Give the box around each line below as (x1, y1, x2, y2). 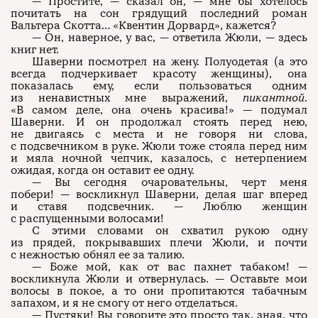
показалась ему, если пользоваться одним (11, 79, 307, 93)
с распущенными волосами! (11, 212, 164, 226)
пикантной (242, 91, 305, 105)
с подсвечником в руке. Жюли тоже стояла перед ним (11, 139, 307, 153)
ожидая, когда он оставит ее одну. (11, 163, 194, 177)
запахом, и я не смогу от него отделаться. (11, 296, 238, 310)
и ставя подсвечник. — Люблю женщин (11, 199, 307, 214)
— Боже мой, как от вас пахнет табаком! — (32, 260, 307, 274)
